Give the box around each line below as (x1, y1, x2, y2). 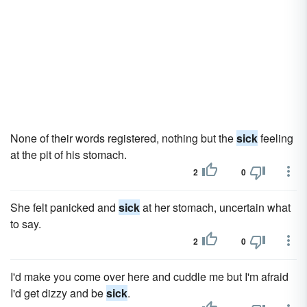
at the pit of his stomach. (10, 147, 127, 162)
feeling (258, 130, 293, 146)
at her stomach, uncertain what (140, 199, 291, 215)
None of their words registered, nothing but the (10, 130, 236, 146)
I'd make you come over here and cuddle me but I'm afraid (10, 269, 288, 284)
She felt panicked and (10, 199, 119, 215)
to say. (10, 216, 41, 232)
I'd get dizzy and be (10, 285, 106, 301)
